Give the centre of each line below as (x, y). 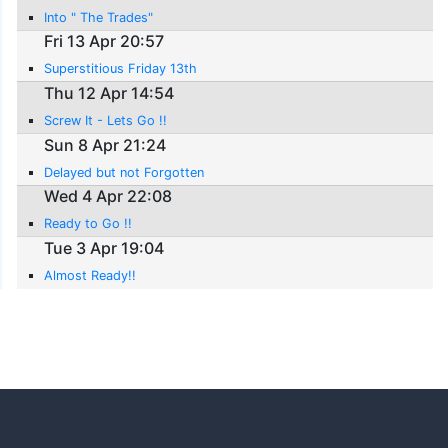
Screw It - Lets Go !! (106, 120)
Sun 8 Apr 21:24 (105, 144)
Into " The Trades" (99, 17)
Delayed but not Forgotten (124, 172)
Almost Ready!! (90, 275)
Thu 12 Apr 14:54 (109, 92)
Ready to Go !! (88, 224)
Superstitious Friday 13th (121, 69)
